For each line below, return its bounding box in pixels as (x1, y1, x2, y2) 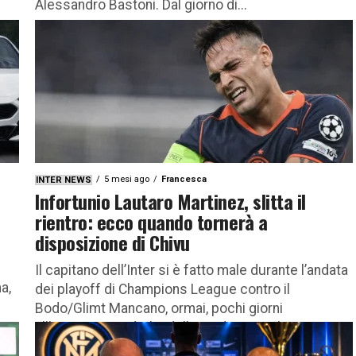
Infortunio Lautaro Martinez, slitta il (35, 186, 306, 215)
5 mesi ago (104, 173, 149, 184)
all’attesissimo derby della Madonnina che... (35, 319, 302, 335)
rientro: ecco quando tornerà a (35, 207, 268, 236)
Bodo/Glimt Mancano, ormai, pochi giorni (35, 300, 283, 316)
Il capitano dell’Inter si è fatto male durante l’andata (35, 261, 348, 278)
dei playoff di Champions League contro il (35, 281, 290, 297)
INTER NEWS (36, 174, 91, 185)
